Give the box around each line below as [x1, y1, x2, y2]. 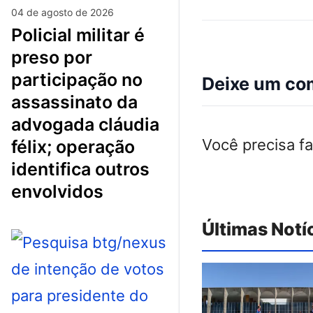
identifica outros [11, 158, 150, 180]
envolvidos [11, 180, 103, 202]
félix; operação [11, 136, 135, 157]
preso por [11, 46, 92, 68]
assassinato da [11, 91, 138, 112]
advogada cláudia [11, 113, 159, 135]
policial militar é [11, 24, 22, 45]
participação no [11, 68, 143, 90]
